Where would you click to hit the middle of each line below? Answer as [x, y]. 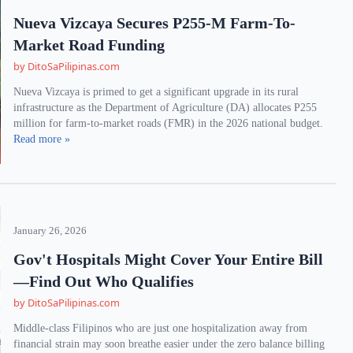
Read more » [42, 139]
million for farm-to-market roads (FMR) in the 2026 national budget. [169, 123]
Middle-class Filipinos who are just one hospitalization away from [161, 328]
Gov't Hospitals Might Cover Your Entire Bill [169, 259]
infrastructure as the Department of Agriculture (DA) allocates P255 [165, 108]
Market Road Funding [89, 45]
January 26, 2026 [50, 231]
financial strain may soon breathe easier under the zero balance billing [169, 344]
